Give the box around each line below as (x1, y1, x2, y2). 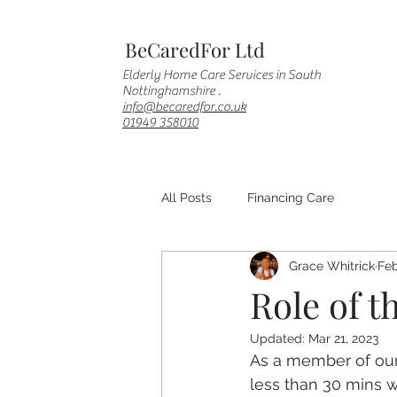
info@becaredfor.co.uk (122, 99, 246, 114)
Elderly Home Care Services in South (122, 67, 321, 82)
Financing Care (247, 190, 334, 205)
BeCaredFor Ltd (125, 36, 265, 63)
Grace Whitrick (289, 258, 375, 273)
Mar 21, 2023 (308, 331, 378, 346)
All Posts (161, 190, 212, 205)
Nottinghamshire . (122, 83, 221, 98)
